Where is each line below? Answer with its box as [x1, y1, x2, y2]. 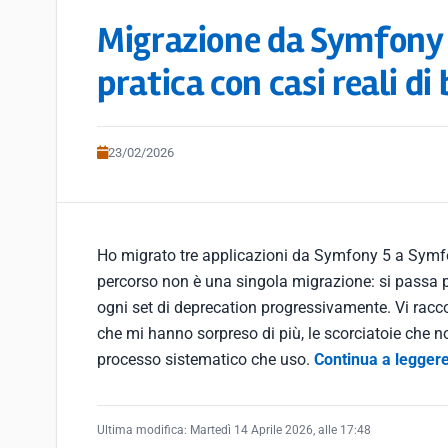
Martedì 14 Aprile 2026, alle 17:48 [190, 423, 371, 437]
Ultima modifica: [97, 423, 190, 437]
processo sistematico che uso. [97, 350, 314, 369]
